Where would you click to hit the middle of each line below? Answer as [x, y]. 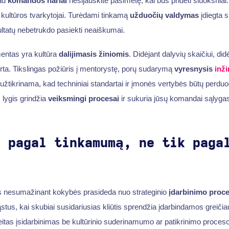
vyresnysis [194, 69]
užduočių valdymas [164, 15]
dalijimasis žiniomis [94, 54]
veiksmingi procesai [83, 99]
